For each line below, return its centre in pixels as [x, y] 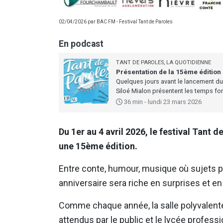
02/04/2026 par [78, 22]
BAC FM [106, 22]
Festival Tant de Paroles [146, 22]
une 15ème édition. [98, 146]
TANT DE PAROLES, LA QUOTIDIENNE [164, 63]
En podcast [81, 44]
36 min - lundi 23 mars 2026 [162, 102]
